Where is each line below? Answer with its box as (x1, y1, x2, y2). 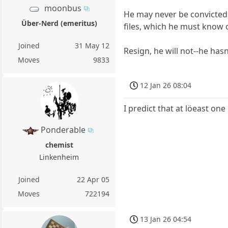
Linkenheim (39, 152, 79, 162)
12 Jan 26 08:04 (140, 80, 192, 90)
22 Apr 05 (77, 175, 110, 185)
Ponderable (40, 124, 85, 136)
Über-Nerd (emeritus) (21, 18, 97, 28)
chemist (45, 140, 73, 150)
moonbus (44, 2, 82, 14)
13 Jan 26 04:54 (140, 214, 192, 224)
